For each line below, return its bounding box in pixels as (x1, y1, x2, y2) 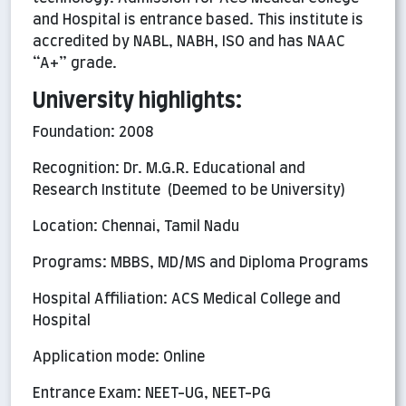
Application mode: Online (33, 350, 205, 365)
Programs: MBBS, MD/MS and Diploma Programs (33, 256, 369, 271)
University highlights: (33, 91, 242, 113)
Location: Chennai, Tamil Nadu (33, 219, 239, 235)
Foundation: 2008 (33, 125, 153, 140)
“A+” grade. (33, 56, 117, 72)
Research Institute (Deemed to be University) (33, 183, 345, 198)
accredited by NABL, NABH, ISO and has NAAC (33, 34, 345, 50)
